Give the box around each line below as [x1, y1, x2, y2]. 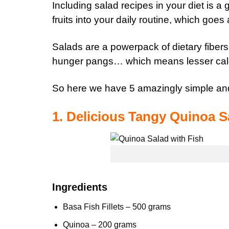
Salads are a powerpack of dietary [52, 41, 204, 52]
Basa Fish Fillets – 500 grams [62, 202, 171, 212]
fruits [52, 14, 73, 25]
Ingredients [52, 181, 107, 193]
